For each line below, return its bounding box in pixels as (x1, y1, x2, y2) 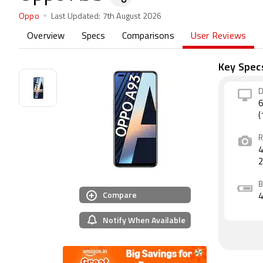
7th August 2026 (100, 12, 162, 21)
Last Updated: (50, 12, 101, 21)
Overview (27, 32, 65, 41)
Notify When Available (102, 214, 186, 226)
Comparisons (122, 32, 174, 41)
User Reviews (190, 32, 247, 41)
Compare (102, 188, 137, 201)
